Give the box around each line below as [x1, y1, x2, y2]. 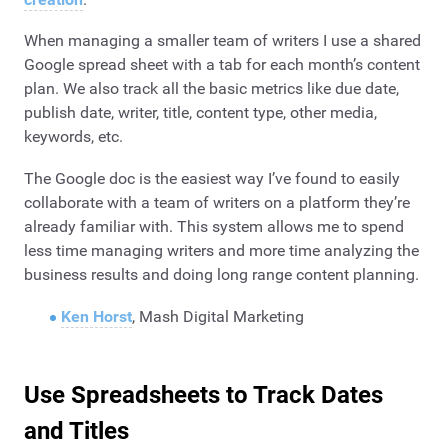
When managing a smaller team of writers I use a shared [24, 31, 421, 51]
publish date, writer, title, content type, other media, [24, 103, 377, 123]
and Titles [24, 416, 129, 445]
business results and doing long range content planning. [24, 264, 419, 284]
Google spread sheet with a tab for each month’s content [24, 55, 420, 75]
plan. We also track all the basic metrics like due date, [24, 79, 399, 99]
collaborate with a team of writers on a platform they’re [24, 192, 410, 212]
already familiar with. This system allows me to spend [24, 216, 404, 236]
